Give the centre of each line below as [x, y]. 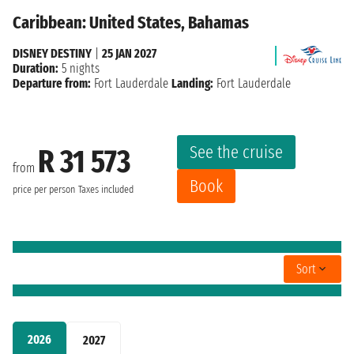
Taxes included [106, 189]
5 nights [79, 69]
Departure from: [52, 84]
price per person [44, 189]
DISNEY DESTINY [52, 54]
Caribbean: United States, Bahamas [131, 23]
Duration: [36, 69]
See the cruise [236, 153]
